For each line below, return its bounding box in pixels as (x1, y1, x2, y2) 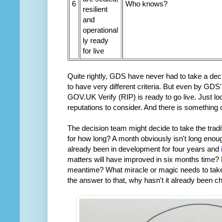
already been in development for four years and (67, 145, 221, 154)
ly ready (83, 36, 109, 45)
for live (83, 47, 104, 55)
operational (83, 26, 118, 35)
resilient (83, 5, 108, 14)
